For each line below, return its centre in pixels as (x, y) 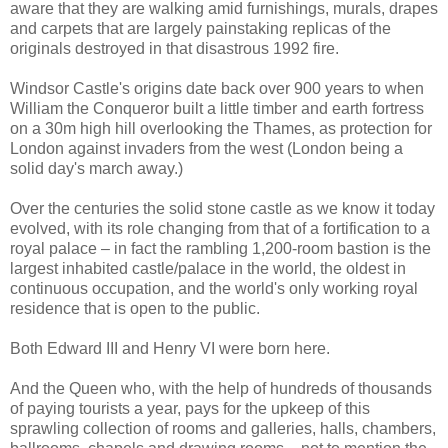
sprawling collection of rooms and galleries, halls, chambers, (223, 428)
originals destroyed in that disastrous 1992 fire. (174, 48)
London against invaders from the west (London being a (206, 148)
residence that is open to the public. (135, 308)
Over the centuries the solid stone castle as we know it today (222, 208)
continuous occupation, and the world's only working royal (214, 288)
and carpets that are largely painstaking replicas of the (200, 28)
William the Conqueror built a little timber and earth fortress (217, 108)
